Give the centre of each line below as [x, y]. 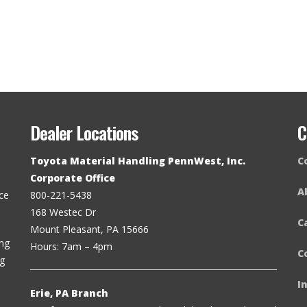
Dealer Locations [84, 133]
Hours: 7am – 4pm [71, 247]
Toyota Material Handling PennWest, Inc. [138, 161]
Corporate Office [73, 178]
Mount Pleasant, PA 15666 [89, 230]
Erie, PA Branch [69, 293]
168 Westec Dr [63, 212]
